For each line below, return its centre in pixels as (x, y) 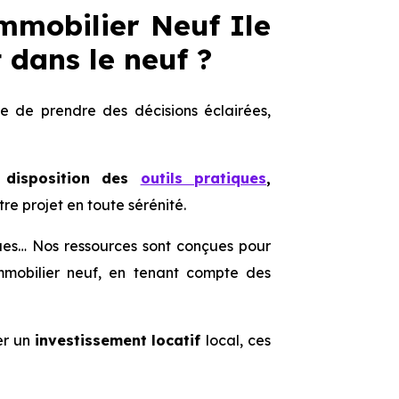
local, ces (239, 340)
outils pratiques (204, 178)
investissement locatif (120, 340)
